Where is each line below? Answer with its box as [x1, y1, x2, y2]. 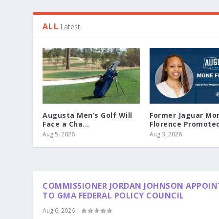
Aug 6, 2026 [43, 206, 75, 215]
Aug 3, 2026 [150, 130, 182, 139]
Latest [60, 22, 80, 31]
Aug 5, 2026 [43, 130, 75, 139]
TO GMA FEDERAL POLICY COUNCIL [43, 190, 184, 201]
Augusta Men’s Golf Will [43, 110, 132, 120]
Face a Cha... [43, 119, 89, 129]
